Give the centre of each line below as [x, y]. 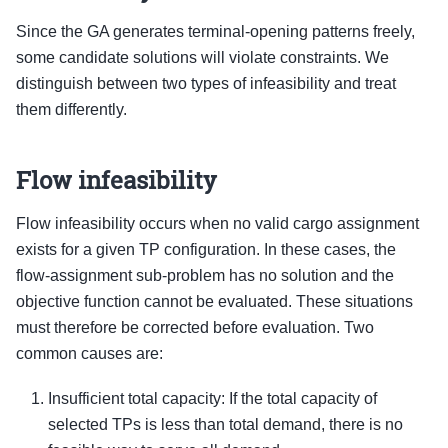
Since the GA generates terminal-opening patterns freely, [215, 32]
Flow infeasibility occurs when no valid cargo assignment [217, 224]
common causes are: [89, 354]
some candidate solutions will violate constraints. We [202, 58]
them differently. [71, 110]
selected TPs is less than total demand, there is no [225, 424]
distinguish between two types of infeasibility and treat [206, 84]
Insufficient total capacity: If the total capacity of [212, 398]
